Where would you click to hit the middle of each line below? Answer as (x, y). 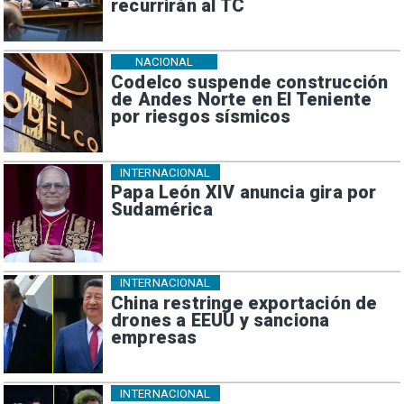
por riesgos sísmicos (201, 116)
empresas (154, 337)
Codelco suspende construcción (249, 82)
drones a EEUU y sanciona (220, 320)
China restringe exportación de (244, 303)
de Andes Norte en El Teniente (241, 99)
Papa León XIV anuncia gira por (243, 193)
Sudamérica (161, 210)
